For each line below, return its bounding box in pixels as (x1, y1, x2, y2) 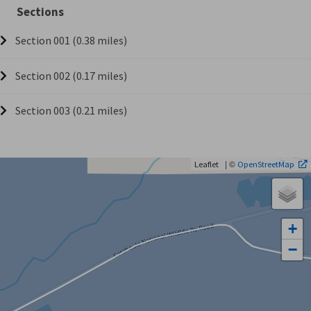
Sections (17, 4, 64, 19)
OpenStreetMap (237, 158, 294, 169)
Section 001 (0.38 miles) (15, 33, 127, 47)
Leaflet (194, 158, 219, 169)
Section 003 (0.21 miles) (15, 103, 127, 117)
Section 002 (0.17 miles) (15, 69, 127, 83)
